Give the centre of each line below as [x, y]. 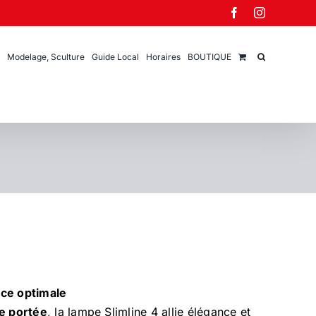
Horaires [163, 56]
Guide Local [115, 56]
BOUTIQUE [209, 56]
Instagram [287, 12]
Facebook [261, 12]
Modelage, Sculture [46, 56]
